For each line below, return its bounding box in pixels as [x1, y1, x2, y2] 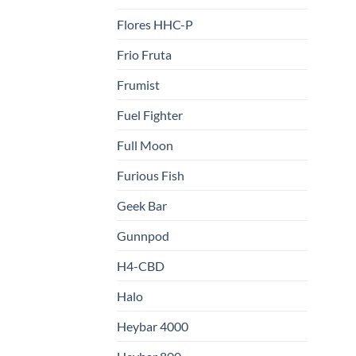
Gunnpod [117, 228, 169, 244]
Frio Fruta [117, 47, 172, 63]
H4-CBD [117, 258, 164, 274]
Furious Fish [117, 168, 184, 184]
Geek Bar [117, 198, 167, 214]
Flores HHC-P [117, 17, 193, 33]
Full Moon [117, 137, 173, 153]
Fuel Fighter [117, 107, 183, 123]
